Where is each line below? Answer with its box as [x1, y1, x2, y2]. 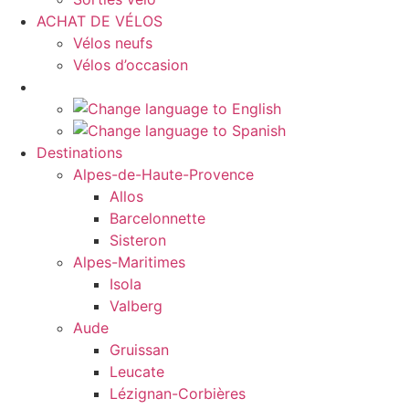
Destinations [37, 143, 122, 163]
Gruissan [110, 341, 169, 360]
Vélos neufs [73, 34, 152, 53]
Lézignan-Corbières [110, 384, 246, 404]
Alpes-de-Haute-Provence [73, 165, 254, 184]
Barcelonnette [110, 209, 205, 228]
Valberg [110, 297, 163, 316]
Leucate [110, 362, 164, 382]
